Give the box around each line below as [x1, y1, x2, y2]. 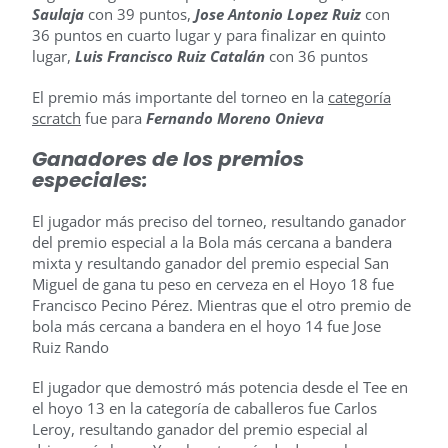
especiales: [32, 165, 148, 194]
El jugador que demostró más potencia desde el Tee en [32, 377, 408, 398]
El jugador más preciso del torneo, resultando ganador [32, 210, 406, 231]
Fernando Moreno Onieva [146, 107, 324, 128]
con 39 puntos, [84, 4, 195, 25]
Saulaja [32, 4, 84, 25]
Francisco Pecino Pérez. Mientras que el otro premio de [32, 294, 411, 315]
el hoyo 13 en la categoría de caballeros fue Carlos [32, 398, 377, 419]
